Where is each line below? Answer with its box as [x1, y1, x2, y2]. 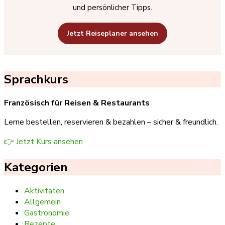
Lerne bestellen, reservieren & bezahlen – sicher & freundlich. [4, 117, 218, 128]
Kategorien [4, 159, 68, 176]
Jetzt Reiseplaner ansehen [67, 29, 158, 39]
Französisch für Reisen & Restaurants [4, 97, 150, 109]
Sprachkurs [4, 71, 68, 88]
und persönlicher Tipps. [73, 3, 152, 13]
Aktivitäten [24, 185, 64, 197]
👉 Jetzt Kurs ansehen [4, 136, 83, 148]
